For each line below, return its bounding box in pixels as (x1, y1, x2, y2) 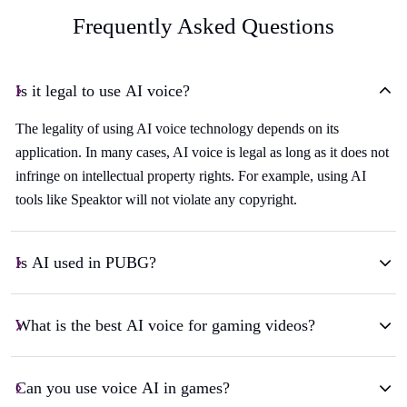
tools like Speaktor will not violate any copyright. (15, 192, 297, 208)
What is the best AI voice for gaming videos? (15, 316, 315, 335)
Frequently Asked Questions (73, 14, 334, 39)
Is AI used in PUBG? (15, 253, 156, 273)
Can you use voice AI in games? (15, 379, 230, 398)
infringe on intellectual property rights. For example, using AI (15, 168, 366, 184)
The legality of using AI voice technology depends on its (15, 121, 339, 137)
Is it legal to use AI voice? (15, 82, 190, 101)
